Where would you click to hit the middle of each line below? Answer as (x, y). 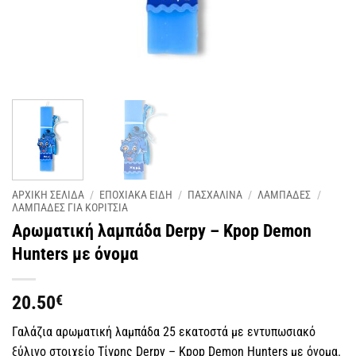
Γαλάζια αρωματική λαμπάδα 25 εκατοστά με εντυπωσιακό (164, 332)
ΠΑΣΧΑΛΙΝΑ (215, 195)
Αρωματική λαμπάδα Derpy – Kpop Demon (162, 231)
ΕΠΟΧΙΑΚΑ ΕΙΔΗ (136, 195)
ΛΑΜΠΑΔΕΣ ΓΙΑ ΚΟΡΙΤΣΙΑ (70, 208)
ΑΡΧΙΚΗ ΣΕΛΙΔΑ (48, 195)
